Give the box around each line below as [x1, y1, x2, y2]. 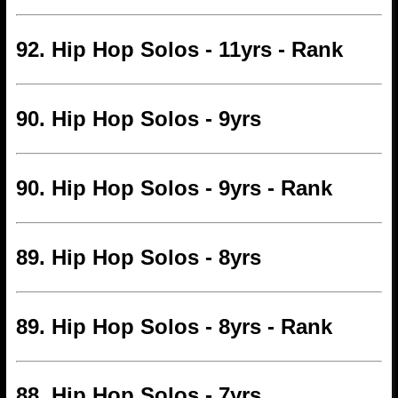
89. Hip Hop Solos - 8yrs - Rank [15, 314, 332, 338]
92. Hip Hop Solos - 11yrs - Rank [15, 37, 343, 62]
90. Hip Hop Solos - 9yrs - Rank [15, 175, 332, 200]
